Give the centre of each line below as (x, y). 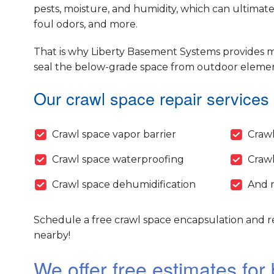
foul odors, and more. (85, 24)
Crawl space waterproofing (118, 160)
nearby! (52, 235)
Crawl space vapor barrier (114, 135)
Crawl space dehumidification (124, 185)
